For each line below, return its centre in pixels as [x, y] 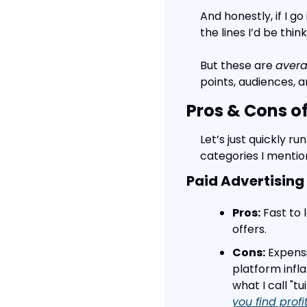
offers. [249, 229]
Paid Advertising [245, 181]
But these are [238, 65]
